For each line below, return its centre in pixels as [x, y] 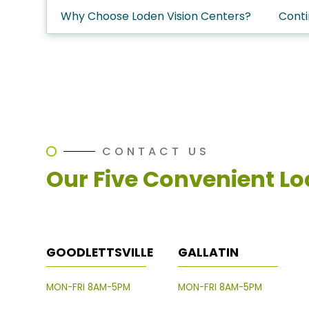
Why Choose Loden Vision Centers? [156, 16]
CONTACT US [156, 152]
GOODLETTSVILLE [100, 252]
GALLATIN [208, 252]
